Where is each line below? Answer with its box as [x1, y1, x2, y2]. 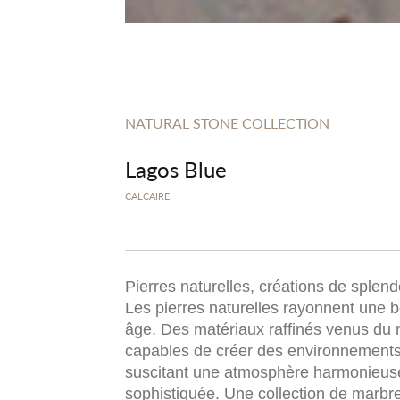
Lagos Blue [125, 154, 227, 184]
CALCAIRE [125, 189, 170, 203]
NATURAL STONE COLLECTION [125, 112, 329, 133]
